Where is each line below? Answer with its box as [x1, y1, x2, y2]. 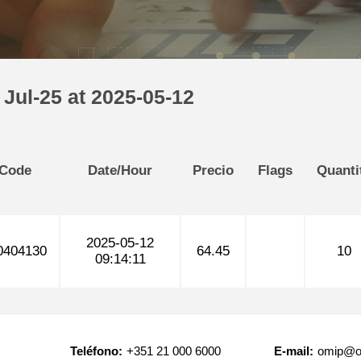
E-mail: [274, 344, 314, 358]
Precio [193, 163, 234, 178]
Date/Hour [88, 163, 152, 178]
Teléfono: [69, 344, 122, 358]
